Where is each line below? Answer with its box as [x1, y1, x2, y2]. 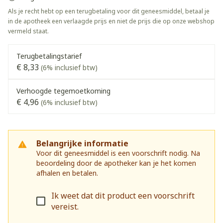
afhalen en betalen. [36, 168, 98, 178]
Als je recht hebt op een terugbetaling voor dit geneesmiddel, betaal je [8, 7, 210, 15]
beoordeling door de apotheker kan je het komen [36, 158, 196, 168]
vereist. [51, 201, 79, 212]
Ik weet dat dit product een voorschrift [51, 190, 195, 201]
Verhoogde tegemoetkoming [16, 86, 111, 96]
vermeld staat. [8, 27, 49, 35]
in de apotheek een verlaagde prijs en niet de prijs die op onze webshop [8, 17, 215, 25]
